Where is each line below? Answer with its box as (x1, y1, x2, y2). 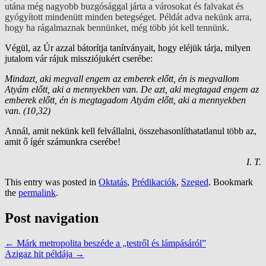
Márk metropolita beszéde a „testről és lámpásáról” (14, 238, 206, 249)
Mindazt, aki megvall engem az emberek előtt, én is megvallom (5, 74, 239, 84)
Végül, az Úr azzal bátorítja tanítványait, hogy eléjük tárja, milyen (5, 43, 251, 53)
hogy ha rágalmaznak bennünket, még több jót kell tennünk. (5, 23, 229, 33)
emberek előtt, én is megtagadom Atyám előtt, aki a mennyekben (5, 95, 246, 106)
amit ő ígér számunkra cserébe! (5, 137, 121, 147)
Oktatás (99, 177, 127, 188)
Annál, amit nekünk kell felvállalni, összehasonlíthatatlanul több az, (5, 126, 256, 137)
